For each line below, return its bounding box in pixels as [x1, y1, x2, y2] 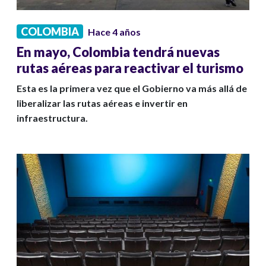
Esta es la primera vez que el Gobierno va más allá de [17, 83, 247, 94]
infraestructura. [17, 112, 88, 124]
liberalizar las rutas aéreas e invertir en [17, 97, 188, 109]
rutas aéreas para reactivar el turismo [17, 60, 243, 77]
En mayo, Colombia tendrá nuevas [17, 44, 220, 61]
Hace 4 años [88, 26, 141, 38]
